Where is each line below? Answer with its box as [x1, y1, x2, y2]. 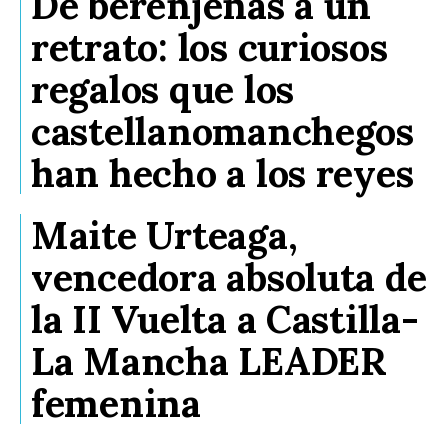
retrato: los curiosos [31, 22, 388, 71]
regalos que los [31, 64, 295, 113]
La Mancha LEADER [31, 336, 387, 385]
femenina [31, 378, 201, 427]
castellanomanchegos [31, 106, 414, 155]
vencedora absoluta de [31, 252, 427, 301]
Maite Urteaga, [31, 210, 298, 259]
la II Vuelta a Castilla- [31, 294, 419, 343]
